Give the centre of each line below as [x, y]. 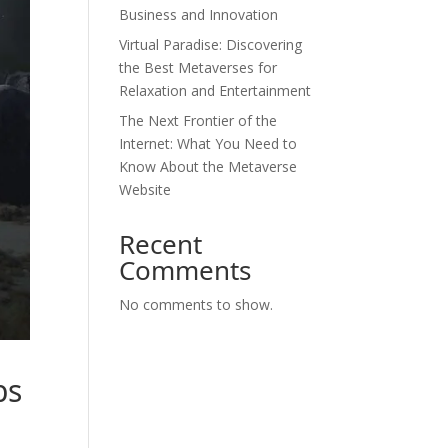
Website [145, 189]
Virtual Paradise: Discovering [211, 44]
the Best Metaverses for [198, 67]
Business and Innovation [199, 14]
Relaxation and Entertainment [215, 90]
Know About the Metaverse [208, 166]
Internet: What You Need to [208, 143]
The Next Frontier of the [198, 120]
